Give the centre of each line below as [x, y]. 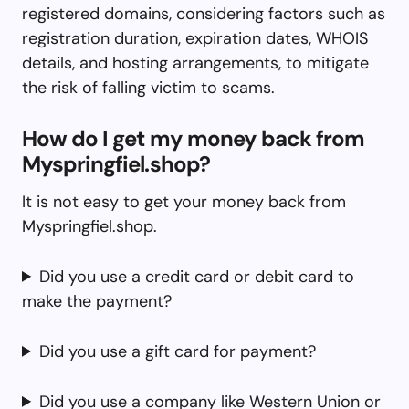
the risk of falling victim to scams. [148, 87]
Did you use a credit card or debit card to [197, 276]
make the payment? [97, 301]
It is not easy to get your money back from [184, 201]
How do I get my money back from [194, 138]
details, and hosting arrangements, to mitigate [195, 63]
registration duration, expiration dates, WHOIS [195, 38]
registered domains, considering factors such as [204, 13]
